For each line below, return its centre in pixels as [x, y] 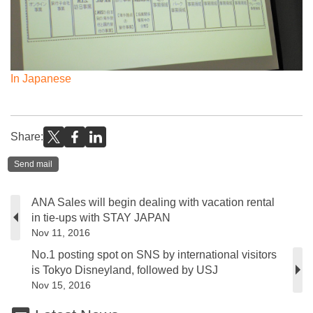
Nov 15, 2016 [61, 285]
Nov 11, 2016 [61, 232]
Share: [27, 137]
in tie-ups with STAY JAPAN [101, 217]
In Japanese [41, 79]
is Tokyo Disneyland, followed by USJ [125, 270]
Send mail [33, 165]
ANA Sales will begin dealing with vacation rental [153, 202]
